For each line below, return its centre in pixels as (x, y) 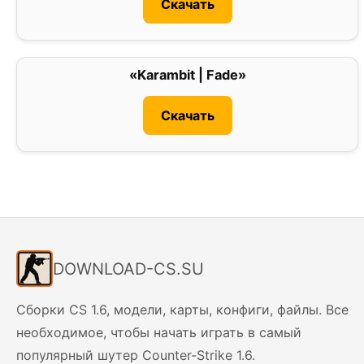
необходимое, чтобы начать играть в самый (159, 333)
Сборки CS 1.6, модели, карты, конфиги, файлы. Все (182, 310)
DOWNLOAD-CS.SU (128, 269)
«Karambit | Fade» (187, 75)
